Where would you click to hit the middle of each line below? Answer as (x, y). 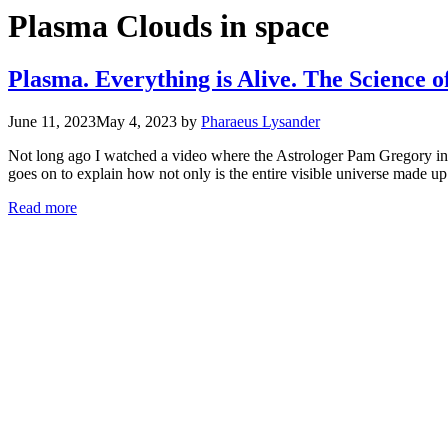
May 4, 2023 (136, 122)
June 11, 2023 (52, 122)
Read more (42, 208)
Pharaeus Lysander (260, 122)
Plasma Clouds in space (168, 26)
